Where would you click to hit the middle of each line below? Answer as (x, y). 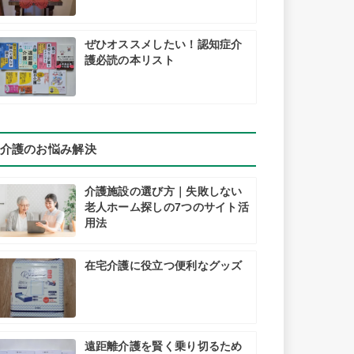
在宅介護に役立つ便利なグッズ (163, 265)
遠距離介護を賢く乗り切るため (163, 346)
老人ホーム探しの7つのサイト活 (167, 208)
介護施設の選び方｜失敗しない (163, 192)
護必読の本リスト (129, 60)
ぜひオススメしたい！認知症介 (163, 44)
